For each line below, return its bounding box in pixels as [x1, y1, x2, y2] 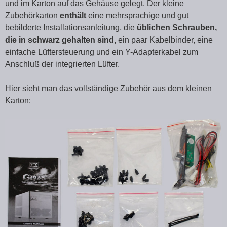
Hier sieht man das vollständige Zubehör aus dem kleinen [5, 84, 212, 93]
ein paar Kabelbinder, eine [118, 35, 213, 45]
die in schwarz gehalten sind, [5, 35, 118, 45]
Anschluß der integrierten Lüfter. [5, 60, 120, 69]
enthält [60, 11, 86, 20]
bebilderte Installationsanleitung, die [5, 23, 135, 32]
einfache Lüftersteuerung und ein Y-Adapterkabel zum [5, 48, 198, 57]
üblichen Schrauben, [135, 23, 217, 32]
